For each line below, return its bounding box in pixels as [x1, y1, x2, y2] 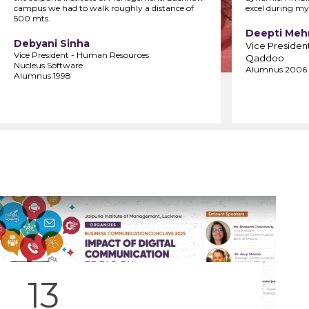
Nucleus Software [14, 59, 83, 70]
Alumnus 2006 [246, 63, 307, 74]
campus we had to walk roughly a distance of [14, 2, 194, 13]
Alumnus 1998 [14, 70, 71, 81]
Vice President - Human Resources [14, 49, 149, 60]
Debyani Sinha [14, 37, 90, 50]
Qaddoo [246, 52, 284, 63]
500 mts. [14, 12, 50, 23]
